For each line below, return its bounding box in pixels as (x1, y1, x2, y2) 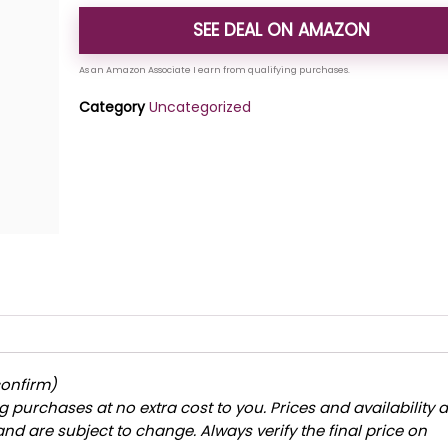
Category (79, 96, 146, 117)
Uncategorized (149, 96, 252, 117)
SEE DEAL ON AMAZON (193, 17, 371, 42)
